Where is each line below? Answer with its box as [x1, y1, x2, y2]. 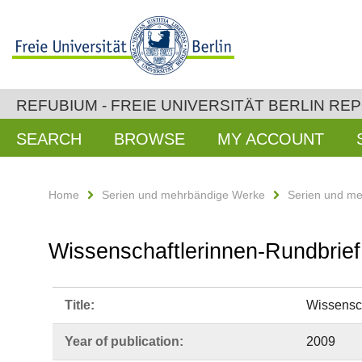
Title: [65, 298, 95, 312]
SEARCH [16, 130, 82, 148]
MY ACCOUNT [217, 130, 324, 148]
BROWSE [114, 130, 185, 148]
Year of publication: [65, 335, 183, 348]
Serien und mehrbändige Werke [102, 188, 265, 201]
